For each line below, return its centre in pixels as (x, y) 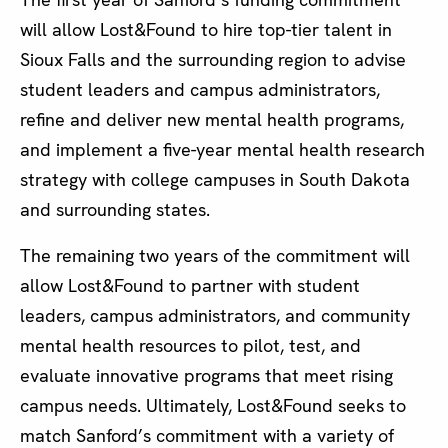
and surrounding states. (115, 210)
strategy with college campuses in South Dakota (215, 180)
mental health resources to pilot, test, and (190, 346)
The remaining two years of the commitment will (215, 256)
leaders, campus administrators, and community (215, 316)
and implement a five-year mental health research (222, 150)
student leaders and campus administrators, (200, 90)
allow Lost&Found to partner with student (190, 286)
